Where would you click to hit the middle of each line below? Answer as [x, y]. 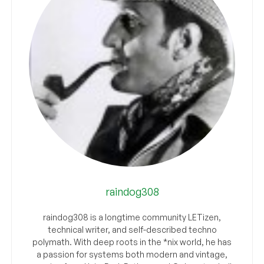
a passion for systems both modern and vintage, [132, 255]
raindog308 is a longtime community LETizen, [132, 217]
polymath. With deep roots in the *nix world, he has [132, 242]
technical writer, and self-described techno [132, 230]
